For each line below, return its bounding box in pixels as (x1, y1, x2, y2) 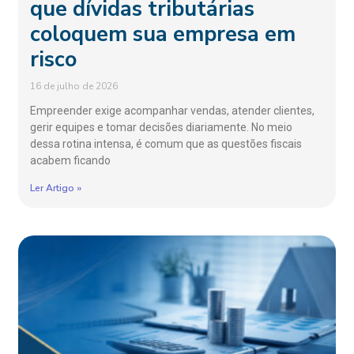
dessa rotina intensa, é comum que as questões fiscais (30, 137, 303, 150)
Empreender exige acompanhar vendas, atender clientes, (30, 104, 315, 117)
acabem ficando (30, 153, 111, 167)
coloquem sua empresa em (30, 19, 296, 49)
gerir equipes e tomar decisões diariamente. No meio (30, 120, 293, 134)
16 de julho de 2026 (30, 79, 119, 92)
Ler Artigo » (30, 181, 82, 194)
